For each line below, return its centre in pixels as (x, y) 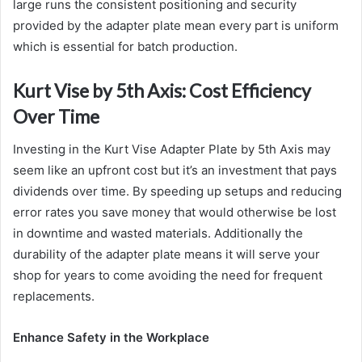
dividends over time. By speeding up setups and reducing (177, 191)
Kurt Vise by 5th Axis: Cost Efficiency (162, 91)
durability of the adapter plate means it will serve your (166, 254)
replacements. (54, 296)
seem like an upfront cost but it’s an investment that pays (175, 170)
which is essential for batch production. (125, 47)
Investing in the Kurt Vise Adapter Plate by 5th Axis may (172, 149)
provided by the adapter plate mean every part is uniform (176, 26)
